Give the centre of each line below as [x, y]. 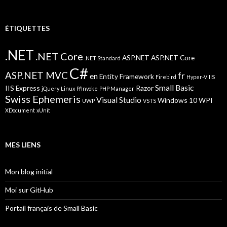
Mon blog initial [29, 172]
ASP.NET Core [173, 58]
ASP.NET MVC [36, 75]
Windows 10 [177, 100]
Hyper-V [197, 77]
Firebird [166, 77]
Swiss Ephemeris [43, 99]
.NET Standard [103, 58]
